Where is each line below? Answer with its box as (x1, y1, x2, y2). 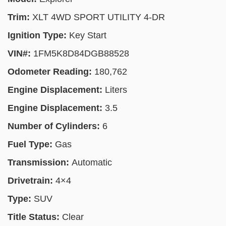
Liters (105, 85, 127, 95)
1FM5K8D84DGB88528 (33, 48, 129, 59)
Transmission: (8, 157, 72, 167)
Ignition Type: (8, 30, 69, 40)
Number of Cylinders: (8, 121, 102, 131)
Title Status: (8, 212, 62, 222)
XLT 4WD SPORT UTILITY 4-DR (32, 12, 165, 22)
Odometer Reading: (8, 67, 94, 77)
